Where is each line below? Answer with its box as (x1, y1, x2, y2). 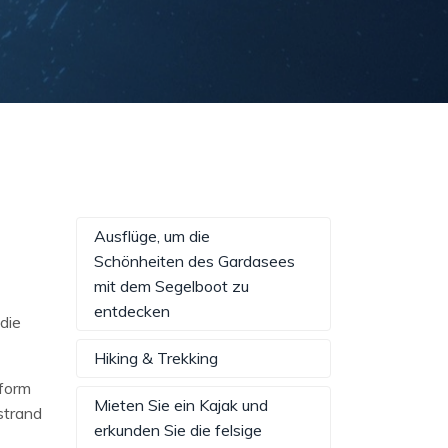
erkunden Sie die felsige (94, 420, 262, 441)
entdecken (94, 301, 170, 322)
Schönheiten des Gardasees (94, 251, 295, 272)
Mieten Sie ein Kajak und (94, 395, 268, 416)
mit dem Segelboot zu (94, 276, 249, 297)
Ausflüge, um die (94, 226, 210, 247)
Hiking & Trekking (94, 348, 218, 369)
